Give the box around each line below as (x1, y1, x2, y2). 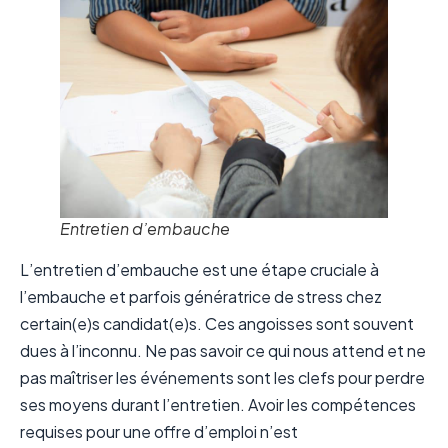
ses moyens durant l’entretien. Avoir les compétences (20, 394, 416, 416)
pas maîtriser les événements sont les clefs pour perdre (20, 367, 425, 389)
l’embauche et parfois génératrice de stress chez (20, 286, 382, 308)
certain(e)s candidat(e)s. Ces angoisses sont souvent (20, 313, 414, 335)
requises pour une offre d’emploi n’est (20, 421, 298, 443)
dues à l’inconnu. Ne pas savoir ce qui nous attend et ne (20, 340, 426, 362)
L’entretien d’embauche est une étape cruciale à (20, 259, 379, 281)
